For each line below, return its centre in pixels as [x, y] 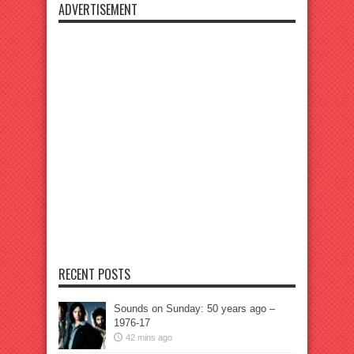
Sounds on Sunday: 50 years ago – [194, 309]
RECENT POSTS [94, 274]
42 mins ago [149, 337]
